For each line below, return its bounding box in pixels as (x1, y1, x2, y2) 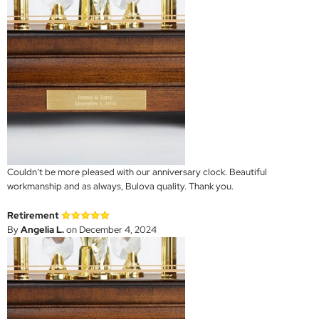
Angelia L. (21, 224, 64, 236)
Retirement (7, 209, 59, 222)
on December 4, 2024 (64, 224, 157, 236)
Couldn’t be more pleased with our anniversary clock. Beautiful (7, 166, 267, 179)
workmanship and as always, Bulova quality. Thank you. (7, 180, 234, 193)
